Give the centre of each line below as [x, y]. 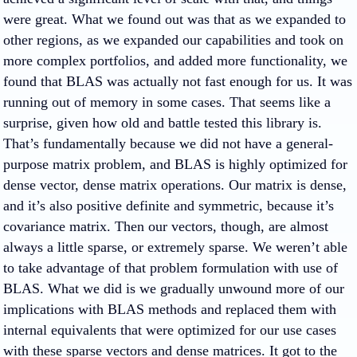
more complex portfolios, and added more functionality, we [175, 61]
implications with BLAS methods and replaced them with [170, 309]
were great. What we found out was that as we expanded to [175, 19]
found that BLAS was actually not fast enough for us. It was [178, 81]
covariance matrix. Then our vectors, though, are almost [166, 226]
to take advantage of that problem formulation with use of [171, 268]
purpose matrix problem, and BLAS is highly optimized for [175, 164]
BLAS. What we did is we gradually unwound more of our [174, 288]
